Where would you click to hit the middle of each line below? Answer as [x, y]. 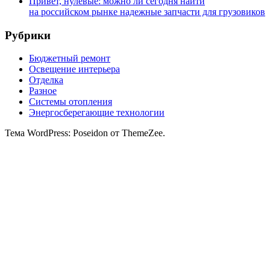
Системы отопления [71, 102]
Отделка [46, 80]
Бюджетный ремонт [70, 58]
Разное [43, 91]
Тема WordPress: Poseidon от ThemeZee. [85, 133]
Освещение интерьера [74, 69]
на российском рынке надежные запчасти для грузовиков [147, 11]
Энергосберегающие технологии [97, 113]
